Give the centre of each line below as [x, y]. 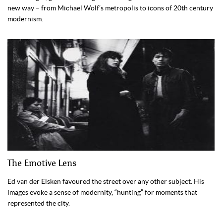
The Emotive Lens [42, 163]
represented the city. [39, 203]
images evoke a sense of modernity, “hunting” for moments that [102, 193]
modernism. [25, 19]
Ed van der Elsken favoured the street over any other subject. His [106, 182]
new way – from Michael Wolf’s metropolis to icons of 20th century [110, 8]
